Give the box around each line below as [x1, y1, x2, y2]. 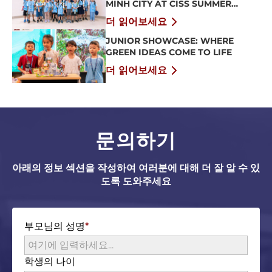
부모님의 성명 [24, 220, 85, 233]
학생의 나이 [24, 256, 75, 268]
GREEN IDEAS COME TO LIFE [105, 46, 232, 58]
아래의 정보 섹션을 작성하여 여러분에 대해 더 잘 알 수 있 [12, 162, 260, 174]
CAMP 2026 [105, 10, 156, 21]
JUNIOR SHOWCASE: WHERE [105, 35, 234, 46]
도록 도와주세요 [101, 175, 171, 188]
